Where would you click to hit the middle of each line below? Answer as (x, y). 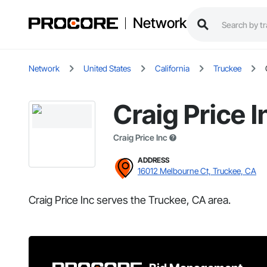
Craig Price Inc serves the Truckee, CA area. (130, 200)
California (172, 69)
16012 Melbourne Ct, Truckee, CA (197, 171)
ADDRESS (153, 160)
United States (107, 69)
